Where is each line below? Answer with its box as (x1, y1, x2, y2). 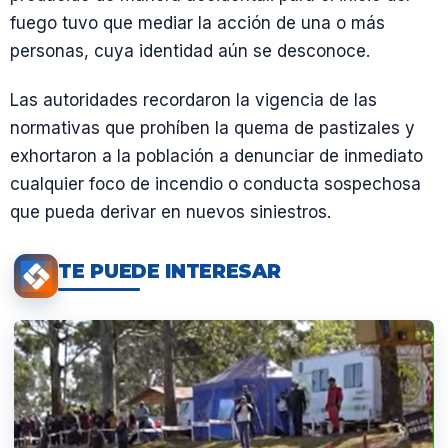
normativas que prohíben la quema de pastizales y (10, 118, 415, 138)
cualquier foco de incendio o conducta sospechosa (10, 174, 421, 194)
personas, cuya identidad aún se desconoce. (10, 40, 370, 61)
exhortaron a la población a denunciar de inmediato (10, 146, 423, 166)
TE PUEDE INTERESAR (58, 259, 281, 283)
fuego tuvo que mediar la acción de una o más (10, 12, 385, 33)
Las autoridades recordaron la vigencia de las (10, 90, 377, 110)
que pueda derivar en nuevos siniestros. (10, 202, 331, 222)
